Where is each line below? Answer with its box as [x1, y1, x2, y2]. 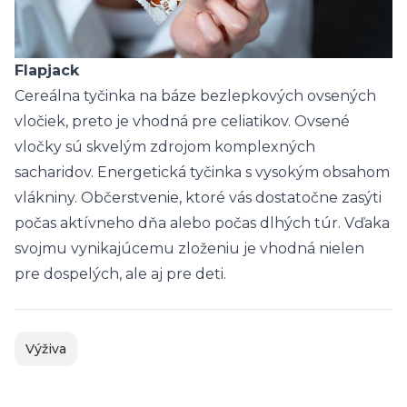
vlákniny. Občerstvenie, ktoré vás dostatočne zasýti [15, 188, 382, 206]
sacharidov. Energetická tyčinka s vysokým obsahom [15, 163, 390, 181]
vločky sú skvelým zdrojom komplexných [15, 137, 315, 155]
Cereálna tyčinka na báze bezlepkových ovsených [15, 86, 376, 104]
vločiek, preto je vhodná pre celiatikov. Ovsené [15, 112, 350, 130]
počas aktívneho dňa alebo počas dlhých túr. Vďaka [15, 213, 390, 232]
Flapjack [15, 61, 79, 79]
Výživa [25, 340, 66, 357]
